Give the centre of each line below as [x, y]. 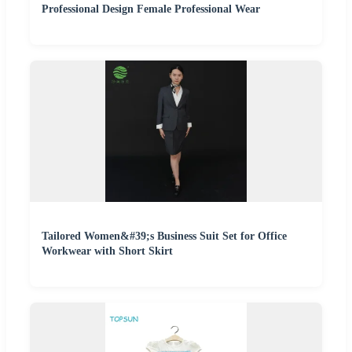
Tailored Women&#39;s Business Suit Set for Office [164, 236]
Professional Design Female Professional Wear [151, 9]
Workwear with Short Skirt [107, 251]
